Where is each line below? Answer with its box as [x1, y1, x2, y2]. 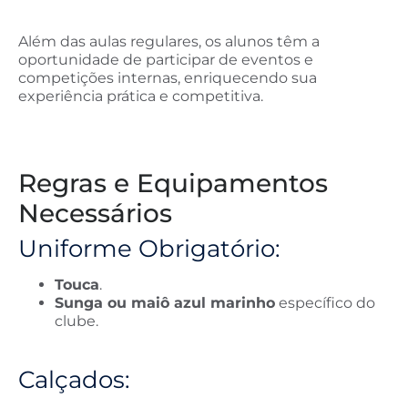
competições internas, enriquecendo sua [18, 69, 317, 87]
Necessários [18, 198, 172, 229]
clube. [55, 312, 98, 331]
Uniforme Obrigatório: [18, 234, 280, 264]
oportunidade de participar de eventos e [18, 51, 313, 69]
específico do [275, 294, 375, 312]
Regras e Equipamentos [18, 168, 328, 199]
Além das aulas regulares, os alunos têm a [18, 33, 320, 51]
